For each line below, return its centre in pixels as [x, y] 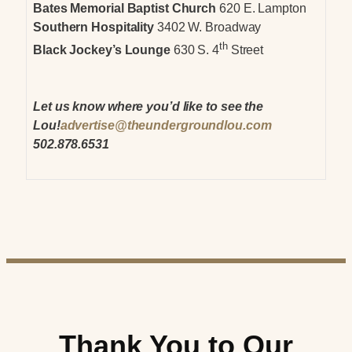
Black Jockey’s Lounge [102, 50]
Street [246, 50]
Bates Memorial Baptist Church [125, 9]
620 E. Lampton [261, 9]
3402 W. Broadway [208, 27]
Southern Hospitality [93, 27]
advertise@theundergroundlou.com [166, 126]
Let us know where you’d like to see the [148, 107]
